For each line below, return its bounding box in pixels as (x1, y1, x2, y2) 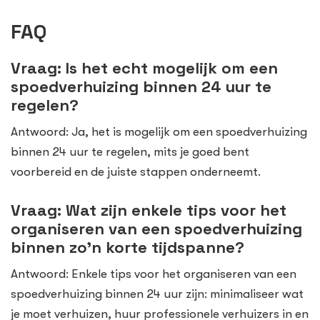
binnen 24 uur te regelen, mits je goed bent (11, 145, 249, 159)
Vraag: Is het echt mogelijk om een (11, 58, 278, 79)
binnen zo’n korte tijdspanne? (11, 236, 244, 257)
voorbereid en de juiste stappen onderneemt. (11, 165, 261, 179)
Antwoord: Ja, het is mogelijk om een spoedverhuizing (11, 125, 307, 139)
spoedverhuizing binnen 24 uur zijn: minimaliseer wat (11, 286, 304, 301)
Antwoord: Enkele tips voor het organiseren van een (11, 266, 296, 281)
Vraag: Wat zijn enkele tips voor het (11, 199, 286, 220)
